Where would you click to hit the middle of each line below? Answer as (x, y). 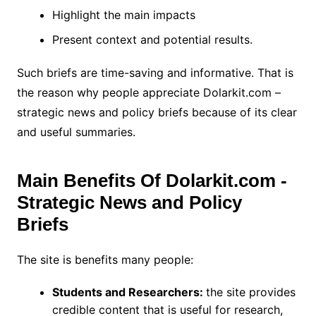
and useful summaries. (78, 132)
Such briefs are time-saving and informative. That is (155, 72)
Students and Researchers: (129, 292)
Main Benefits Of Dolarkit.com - (152, 180)
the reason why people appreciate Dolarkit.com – (148, 92)
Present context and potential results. (154, 39)
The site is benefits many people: (107, 259)
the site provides (250, 292)
